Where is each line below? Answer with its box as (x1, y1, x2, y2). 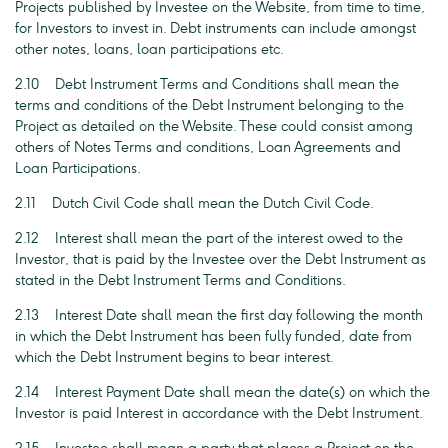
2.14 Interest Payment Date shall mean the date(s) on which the (15, 384, 430, 401)
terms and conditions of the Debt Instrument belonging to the (15, 97, 404, 114)
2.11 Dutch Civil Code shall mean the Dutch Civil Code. (15, 195, 374, 212)
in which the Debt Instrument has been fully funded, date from (15, 328, 412, 345)
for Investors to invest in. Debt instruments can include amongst (15, 20, 416, 37)
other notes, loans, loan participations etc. (15, 41, 284, 58)
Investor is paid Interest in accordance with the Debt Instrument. (15, 405, 423, 422)
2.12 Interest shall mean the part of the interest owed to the (15, 230, 403, 247)
